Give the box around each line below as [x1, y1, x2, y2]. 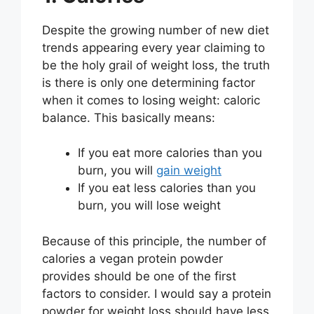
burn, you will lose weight [78, 198, 221, 213]
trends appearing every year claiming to [42, 40, 265, 55]
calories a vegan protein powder [42, 251, 223, 266]
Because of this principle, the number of [42, 233, 266, 248]
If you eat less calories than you [78, 181, 256, 196]
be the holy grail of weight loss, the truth [42, 57, 270, 72]
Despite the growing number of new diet [42, 22, 269, 37]
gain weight [156, 163, 221, 178]
